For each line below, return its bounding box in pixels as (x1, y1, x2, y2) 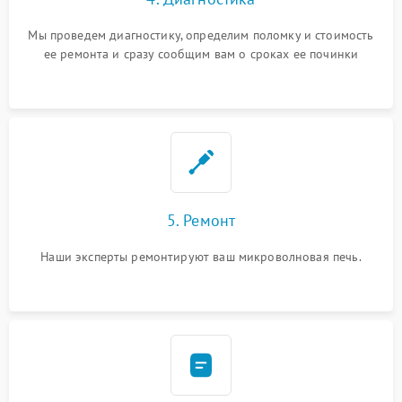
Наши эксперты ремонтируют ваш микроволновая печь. (40, 249, 362, 265)
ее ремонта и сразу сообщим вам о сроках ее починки (43, 46, 359, 62)
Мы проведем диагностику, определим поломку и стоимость (28, 27, 374, 43)
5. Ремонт (166, 210, 236, 231)
